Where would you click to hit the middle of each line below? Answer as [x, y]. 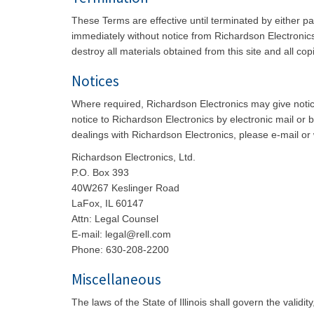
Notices [95, 81]
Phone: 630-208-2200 [120, 250]
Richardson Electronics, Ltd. [134, 157]
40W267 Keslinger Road [125, 188]
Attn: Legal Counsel [115, 219]
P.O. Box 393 [100, 172]
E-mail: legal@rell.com [121, 234]
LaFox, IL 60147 [108, 203]
